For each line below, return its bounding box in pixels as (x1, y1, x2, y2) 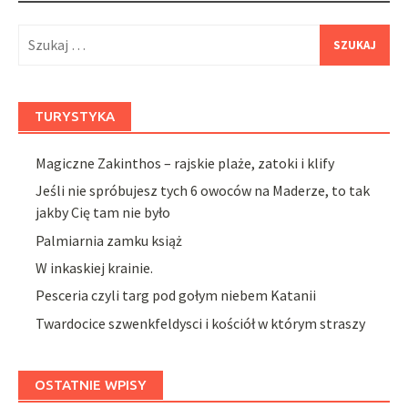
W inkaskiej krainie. (36, 258, 154, 277)
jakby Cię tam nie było (36, 203, 171, 222)
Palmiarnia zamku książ (36, 230, 183, 250)
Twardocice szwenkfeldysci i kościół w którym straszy (36, 313, 366, 332)
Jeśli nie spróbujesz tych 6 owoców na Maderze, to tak (36, 181, 371, 200)
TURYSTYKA (35, 107, 115, 124)
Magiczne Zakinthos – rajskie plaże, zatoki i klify (36, 153, 335, 172)
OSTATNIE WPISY (35, 376, 147, 393)
